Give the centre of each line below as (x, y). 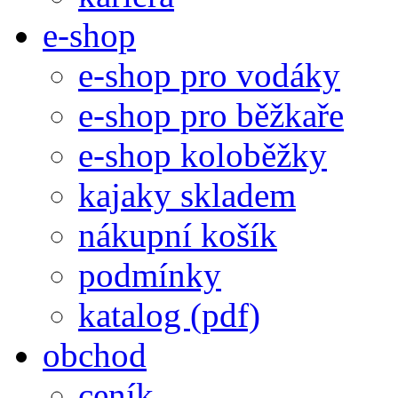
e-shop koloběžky (203, 155)
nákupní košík (178, 235)
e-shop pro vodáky (209, 75)
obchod (95, 354)
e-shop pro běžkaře (211, 115)
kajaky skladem (187, 195)
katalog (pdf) (169, 314)
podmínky (150, 275)
